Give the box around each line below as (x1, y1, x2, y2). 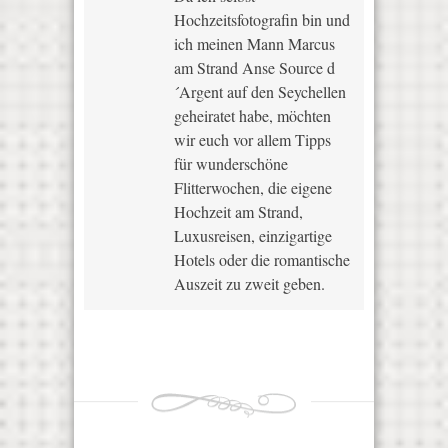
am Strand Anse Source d (174, 56, 335, 78)
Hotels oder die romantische (174, 248, 350, 270)
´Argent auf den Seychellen (174, 80, 346, 102)
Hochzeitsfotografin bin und (174, 8, 350, 30)
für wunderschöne (174, 152, 288, 174)
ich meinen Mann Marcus (174, 32, 335, 54)
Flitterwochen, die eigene (174, 176, 332, 198)
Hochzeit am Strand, (174, 200, 303, 222)
